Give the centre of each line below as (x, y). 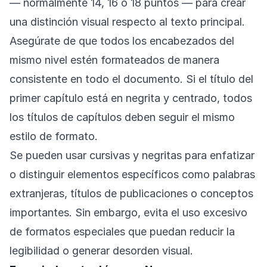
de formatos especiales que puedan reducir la (122, 232)
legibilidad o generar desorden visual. (101, 251)
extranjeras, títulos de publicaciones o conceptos (131, 194)
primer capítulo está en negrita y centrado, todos (131, 98)
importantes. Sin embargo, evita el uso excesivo (128, 213)
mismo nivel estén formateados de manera (114, 60)
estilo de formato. (54, 136)
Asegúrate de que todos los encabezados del (122, 41)
